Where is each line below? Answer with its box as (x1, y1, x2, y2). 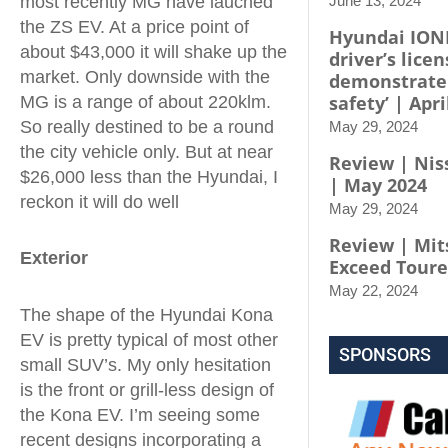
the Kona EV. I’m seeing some (20, 404, 260, 425)
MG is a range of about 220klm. (20, 91, 271, 112)
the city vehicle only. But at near (20, 141, 273, 162)
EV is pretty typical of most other (20, 329, 278, 350)
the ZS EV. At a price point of (20, 16, 249, 37)
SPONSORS (339, 344, 431, 365)
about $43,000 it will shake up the (20, 41, 287, 62)
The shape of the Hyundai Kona (20, 304, 273, 325)
